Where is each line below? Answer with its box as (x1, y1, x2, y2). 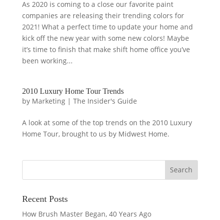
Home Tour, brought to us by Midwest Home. (22, 129, 169, 138)
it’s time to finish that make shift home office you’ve (22, 44, 190, 54)
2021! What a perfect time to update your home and (22, 22, 193, 31)
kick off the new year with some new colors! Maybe (22, 33, 189, 43)
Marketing (31, 96, 65, 106)
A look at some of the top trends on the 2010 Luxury (22, 117, 192, 127)
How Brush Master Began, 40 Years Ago (22, 209, 151, 219)
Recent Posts (22, 193, 68, 204)
